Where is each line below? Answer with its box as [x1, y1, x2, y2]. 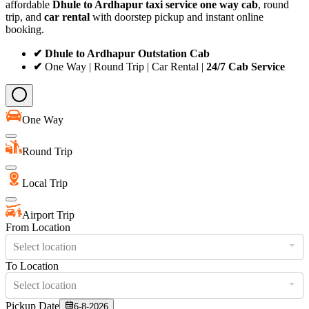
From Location [6, 221, 70, 233]
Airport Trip [22, 208, 74, 221]
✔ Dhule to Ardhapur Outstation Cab [33, 47, 210, 59]
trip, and [6, 10, 44, 23]
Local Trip [22, 177, 68, 189]
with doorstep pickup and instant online [90, 10, 263, 23]
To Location [6, 259, 59, 272]
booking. [6, 23, 44, 35]
